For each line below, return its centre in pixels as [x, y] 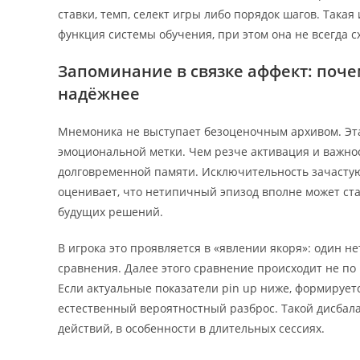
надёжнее [99, 93]
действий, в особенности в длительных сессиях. [191, 328]
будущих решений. [110, 211]
